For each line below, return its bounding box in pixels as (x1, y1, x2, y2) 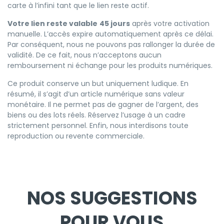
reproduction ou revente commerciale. (7, 130, 144, 141)
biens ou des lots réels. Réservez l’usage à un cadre (7, 109, 185, 120)
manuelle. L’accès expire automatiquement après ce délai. (7, 28, 213, 39)
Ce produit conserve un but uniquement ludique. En (7, 78, 188, 88)
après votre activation (130, 18, 209, 28)
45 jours (99, 18, 130, 28)
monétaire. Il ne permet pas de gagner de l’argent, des (7, 99, 198, 109)
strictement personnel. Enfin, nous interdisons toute (7, 120, 188, 130)
